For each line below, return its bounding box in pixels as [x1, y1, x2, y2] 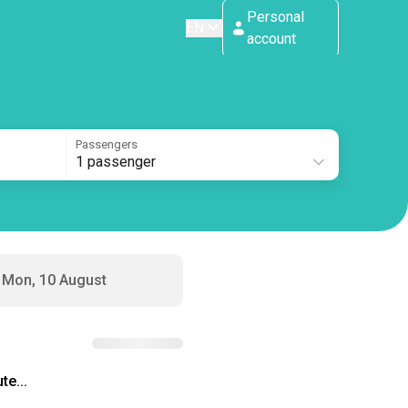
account [247, 29, 297, 47]
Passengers [75, 138, 138, 151]
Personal [247, 7, 305, 25]
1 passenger [75, 153, 156, 170]
